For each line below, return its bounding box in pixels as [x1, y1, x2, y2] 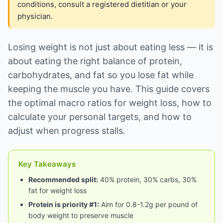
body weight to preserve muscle [28, 211, 133, 220]
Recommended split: [28, 175, 98, 184]
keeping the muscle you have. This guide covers [8, 84, 210, 94]
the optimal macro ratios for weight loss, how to [8, 98, 212, 108]
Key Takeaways [18, 159, 76, 169]
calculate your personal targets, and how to [8, 111, 192, 122]
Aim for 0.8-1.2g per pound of [99, 200, 198, 209]
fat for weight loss [28, 186, 87, 195]
